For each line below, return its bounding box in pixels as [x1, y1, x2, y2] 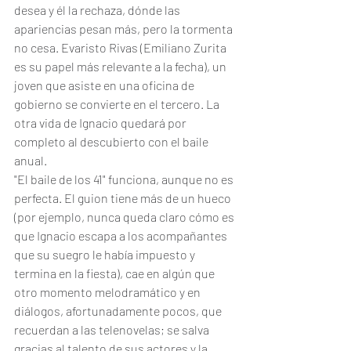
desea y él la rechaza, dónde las [14, 2, 183, 17]
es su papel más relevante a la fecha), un [14, 59, 229, 74]
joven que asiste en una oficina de [14, 78, 197, 92]
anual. [14, 153, 49, 168]
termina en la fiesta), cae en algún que [14, 266, 217, 280]
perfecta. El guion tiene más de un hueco [14, 190, 233, 205]
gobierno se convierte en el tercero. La [14, 96, 222, 111]
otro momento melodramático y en [14, 284, 203, 299]
